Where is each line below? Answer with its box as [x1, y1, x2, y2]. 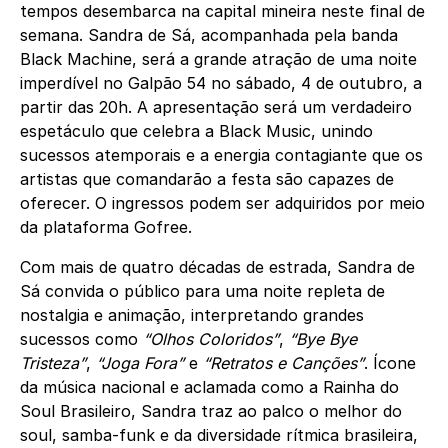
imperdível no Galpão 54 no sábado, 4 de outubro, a [20, 73, 422, 94]
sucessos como [20, 329, 143, 350]
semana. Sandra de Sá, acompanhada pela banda [20, 25, 398, 46]
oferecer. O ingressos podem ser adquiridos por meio [20, 193, 425, 214]
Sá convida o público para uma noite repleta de [20, 281, 385, 302]
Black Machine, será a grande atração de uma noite [20, 49, 417, 70]
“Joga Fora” [96, 353, 184, 374]
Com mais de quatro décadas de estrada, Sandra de [20, 257, 415, 278]
